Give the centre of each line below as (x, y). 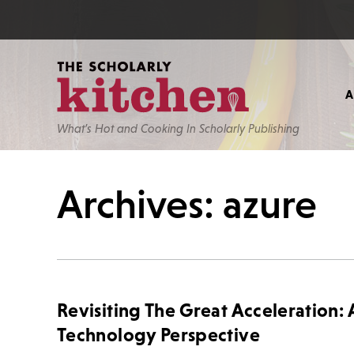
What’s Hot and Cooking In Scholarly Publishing (178, 128)
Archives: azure (187, 204)
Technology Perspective (158, 334)
